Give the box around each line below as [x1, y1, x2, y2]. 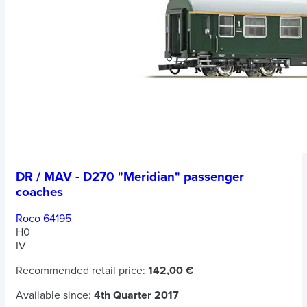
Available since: [16, 288, 94, 303]
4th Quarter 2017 [94, 288, 179, 303]
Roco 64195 [16, 212, 71, 226]
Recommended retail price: [16, 264, 148, 278]
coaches [16, 184, 63, 199]
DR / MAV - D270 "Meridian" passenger [16, 169, 244, 184]
